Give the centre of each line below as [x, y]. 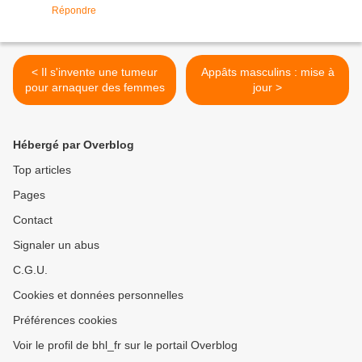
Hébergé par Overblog [74, 145]
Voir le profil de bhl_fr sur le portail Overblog [125, 345]
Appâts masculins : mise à [267, 72]
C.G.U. [30, 270]
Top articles [42, 170]
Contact [33, 220]
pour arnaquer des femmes [95, 88]
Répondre [74, 11]
